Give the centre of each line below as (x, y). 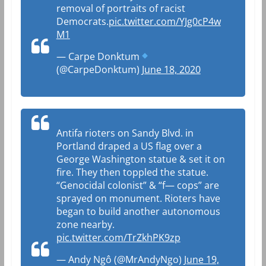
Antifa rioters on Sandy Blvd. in (125, 133)
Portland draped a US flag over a (129, 146)
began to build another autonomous (138, 211)
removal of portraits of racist (121, 8)
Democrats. (82, 21)
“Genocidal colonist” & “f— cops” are (137, 185)
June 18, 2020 (171, 69)
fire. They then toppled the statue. (132, 172)
